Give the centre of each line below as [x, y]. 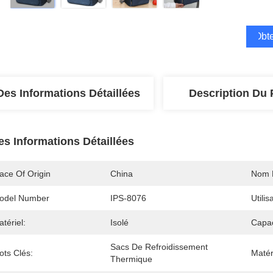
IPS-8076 [128, 198]
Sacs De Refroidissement [159, 247]
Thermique [131, 259]
